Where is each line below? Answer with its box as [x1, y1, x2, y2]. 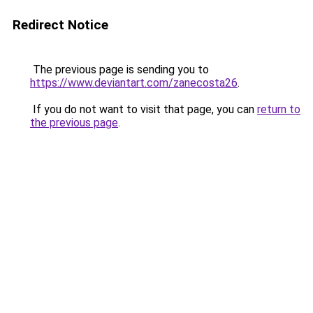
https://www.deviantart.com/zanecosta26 [30, 76, 238, 89]
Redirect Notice [13, 17, 108, 33]
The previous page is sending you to [30, 63, 209, 76]
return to [257, 103, 300, 116]
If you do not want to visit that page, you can [30, 103, 257, 116]
